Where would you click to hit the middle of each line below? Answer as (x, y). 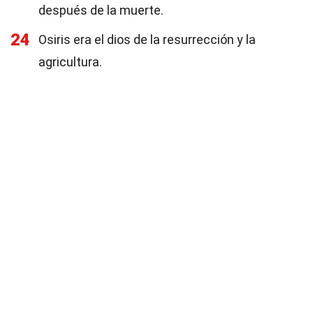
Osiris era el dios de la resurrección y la (147, 39)
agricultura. (70, 62)
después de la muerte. (101, 10)
